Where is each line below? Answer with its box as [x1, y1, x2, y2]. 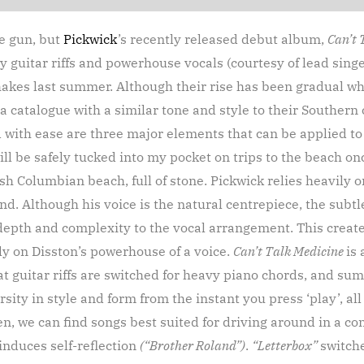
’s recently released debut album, [118, 31, 327, 48]
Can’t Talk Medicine [233, 243, 346, 260]
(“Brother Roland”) [140, 337, 245, 354]
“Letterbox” [252, 337, 320, 354]
